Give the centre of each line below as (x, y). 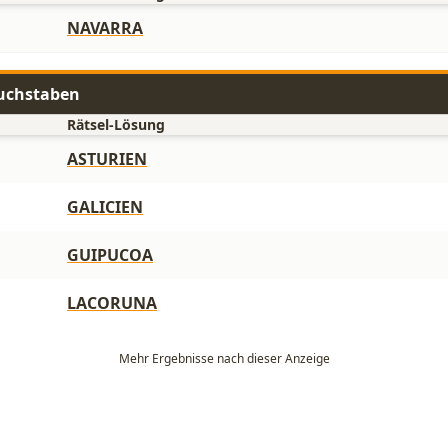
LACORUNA (112, 303)
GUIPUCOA (110, 255)
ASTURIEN (107, 159)
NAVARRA (105, 28)
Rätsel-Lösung (116, 124)
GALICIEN (105, 207)
